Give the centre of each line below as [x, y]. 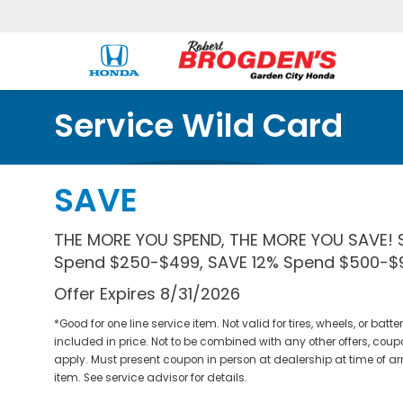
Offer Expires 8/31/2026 [147, 294]
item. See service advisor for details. [151, 378]
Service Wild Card [198, 125]
